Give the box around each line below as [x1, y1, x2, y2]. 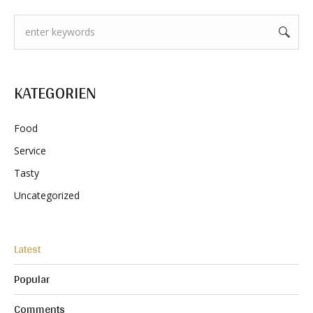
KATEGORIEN [14, 77, 96, 108]
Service [14, 143, 46, 157]
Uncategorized [14, 188, 80, 202]
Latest [14, 238, 41, 259]
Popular [14, 268, 50, 289]
